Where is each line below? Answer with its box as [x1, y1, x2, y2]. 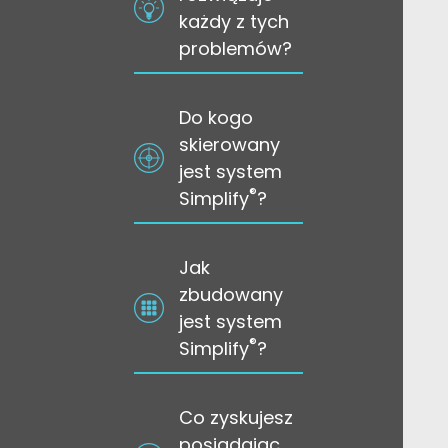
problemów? [179, 36, 293, 61]
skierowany [179, 132, 281, 157]
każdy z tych [179, 9, 290, 34]
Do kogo [179, 105, 254, 130]
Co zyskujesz [179, 405, 294, 430]
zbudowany [179, 282, 284, 307]
